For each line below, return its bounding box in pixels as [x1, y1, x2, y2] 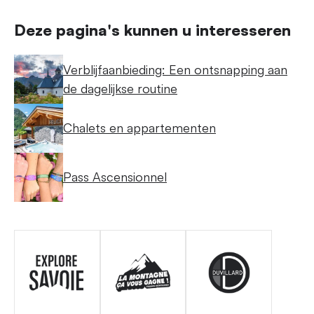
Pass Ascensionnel [63, 169, 167, 184]
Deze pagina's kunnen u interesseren [14, 20, 291, 39]
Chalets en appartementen [63, 120, 216, 135]
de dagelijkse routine [63, 80, 177, 96]
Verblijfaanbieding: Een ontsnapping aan [63, 61, 287, 77]
